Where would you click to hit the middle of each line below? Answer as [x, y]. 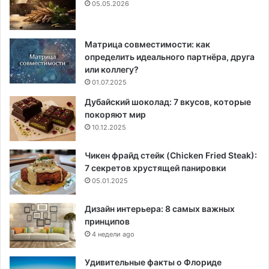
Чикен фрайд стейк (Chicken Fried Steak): [171, 156]
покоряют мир [115, 115]
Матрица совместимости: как [147, 44]
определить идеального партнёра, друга [170, 57]
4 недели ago [113, 234]
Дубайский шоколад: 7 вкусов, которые [168, 102]
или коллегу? [112, 70]
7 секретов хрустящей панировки [155, 168]
